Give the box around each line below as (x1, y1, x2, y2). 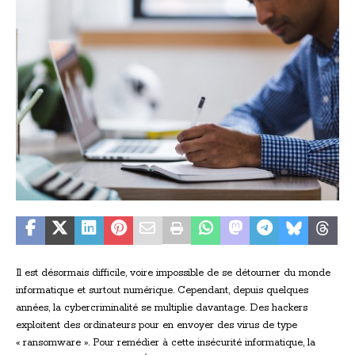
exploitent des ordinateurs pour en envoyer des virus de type (16, 319, 297, 331)
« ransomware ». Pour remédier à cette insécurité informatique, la (16, 336, 315, 349)
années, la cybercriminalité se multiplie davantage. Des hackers (16, 301, 307, 314)
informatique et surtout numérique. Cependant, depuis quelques (16, 284, 308, 296)
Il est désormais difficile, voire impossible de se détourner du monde (16, 266, 330, 279)
